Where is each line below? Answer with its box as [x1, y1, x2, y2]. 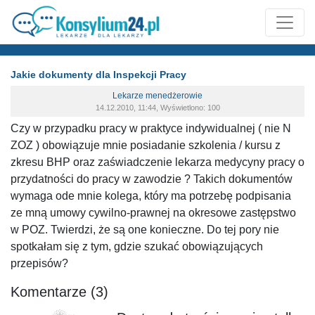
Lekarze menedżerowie [112, 91, 202, 101]
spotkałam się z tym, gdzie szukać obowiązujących [11, 240, 263, 252]
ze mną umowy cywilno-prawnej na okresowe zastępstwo [11, 207, 296, 219]
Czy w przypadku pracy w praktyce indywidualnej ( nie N [11, 122, 291, 134]
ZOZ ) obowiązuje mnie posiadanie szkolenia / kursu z [11, 139, 281, 151]
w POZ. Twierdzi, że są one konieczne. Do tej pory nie [11, 224, 279, 236]
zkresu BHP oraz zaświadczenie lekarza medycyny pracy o [11, 156, 304, 168]
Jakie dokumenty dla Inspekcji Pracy [11, 69, 186, 80]
